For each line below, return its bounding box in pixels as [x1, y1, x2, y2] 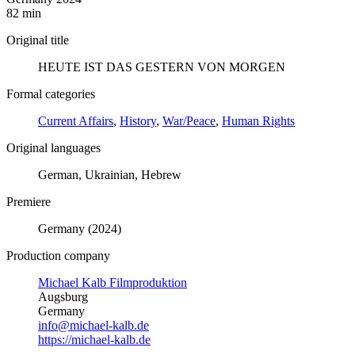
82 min [6, 6, 41, 21]
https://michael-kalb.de [38, 333, 151, 347]
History [120, 114, 156, 128]
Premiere [6, 195, 51, 209]
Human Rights [222, 114, 295, 128]
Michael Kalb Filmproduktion [38, 276, 187, 290]
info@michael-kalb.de [38, 319, 149, 333]
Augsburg [38, 290, 88, 304]
